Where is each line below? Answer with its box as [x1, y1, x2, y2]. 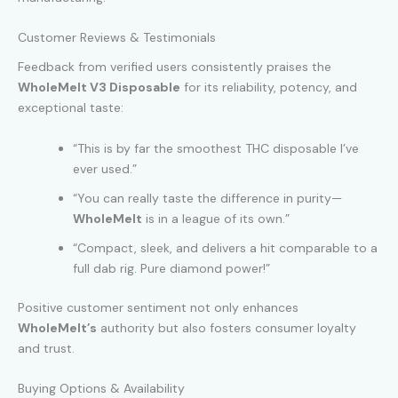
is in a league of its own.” [142, 210, 290, 227]
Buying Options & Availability [18, 379, 185, 396]
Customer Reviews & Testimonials [18, 29, 216, 46]
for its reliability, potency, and [180, 79, 357, 96]
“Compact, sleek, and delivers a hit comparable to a [73, 239, 378, 256]
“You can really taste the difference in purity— [73, 189, 342, 206]
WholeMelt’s [18, 319, 97, 336]
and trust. [18, 339, 75, 356]
